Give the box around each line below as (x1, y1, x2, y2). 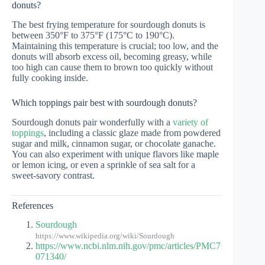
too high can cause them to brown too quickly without (12, 62, 213, 72)
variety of (173, 117, 208, 127)
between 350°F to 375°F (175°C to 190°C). (12, 30, 174, 40)
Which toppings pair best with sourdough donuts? (12, 97, 197, 108)
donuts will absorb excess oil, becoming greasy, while (12, 51, 212, 62)
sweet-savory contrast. (12, 170, 95, 180)
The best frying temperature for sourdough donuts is (12, 19, 205, 30)
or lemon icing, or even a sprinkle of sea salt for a (12, 159, 195, 170)
